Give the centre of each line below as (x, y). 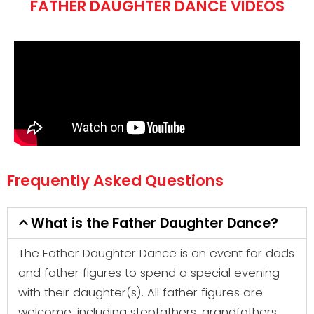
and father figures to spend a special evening (149, 273)
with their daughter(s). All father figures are (141, 293)
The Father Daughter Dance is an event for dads (156, 253)
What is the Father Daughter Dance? (155, 223)
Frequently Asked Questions (115, 180)
